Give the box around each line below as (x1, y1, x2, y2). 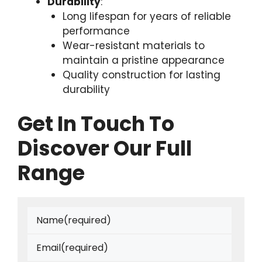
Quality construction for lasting (62, 67, 220, 82)
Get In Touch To (18, 109, 174, 138)
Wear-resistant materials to (62, 38, 205, 53)
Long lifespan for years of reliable (62, 9, 231, 23)
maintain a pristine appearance (62, 53, 225, 67)
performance (62, 23, 130, 38)
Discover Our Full (18, 134, 192, 163)
